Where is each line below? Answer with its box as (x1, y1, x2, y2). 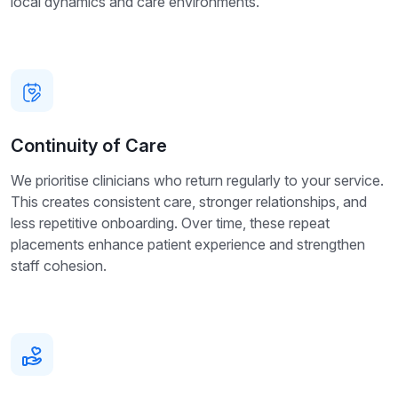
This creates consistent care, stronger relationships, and (11, 193, 367, 211)
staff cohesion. (11, 257, 107, 275)
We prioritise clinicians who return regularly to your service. (11, 171, 384, 190)
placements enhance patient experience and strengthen (11, 235, 365, 254)
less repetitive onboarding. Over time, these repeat (11, 214, 330, 233)
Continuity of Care (11, 135, 167, 157)
